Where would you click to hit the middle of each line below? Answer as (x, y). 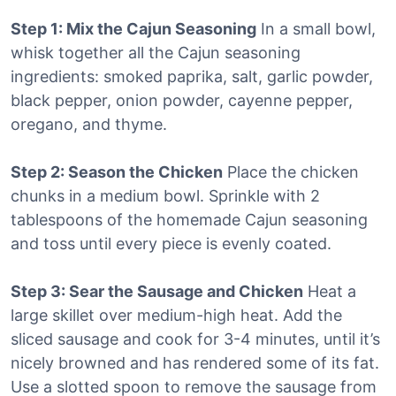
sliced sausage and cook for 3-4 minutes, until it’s (195, 339)
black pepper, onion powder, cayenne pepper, (182, 100)
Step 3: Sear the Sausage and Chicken (157, 291)
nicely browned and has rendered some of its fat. (195, 362)
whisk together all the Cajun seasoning (156, 52)
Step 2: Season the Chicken (117, 171)
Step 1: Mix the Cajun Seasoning (133, 28)
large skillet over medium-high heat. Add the (176, 315)
